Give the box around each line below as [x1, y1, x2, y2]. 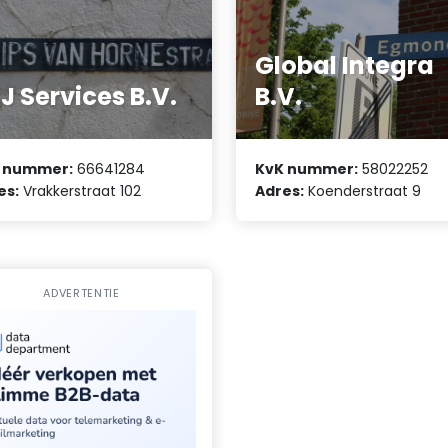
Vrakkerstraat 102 [19, 181, 142, 202]
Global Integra [255, 48, 435, 82]
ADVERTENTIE [43, 285, 120, 302]
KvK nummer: [255, 159, 359, 180]
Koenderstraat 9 [304, 181, 422, 202]
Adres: [255, 181, 305, 202]
